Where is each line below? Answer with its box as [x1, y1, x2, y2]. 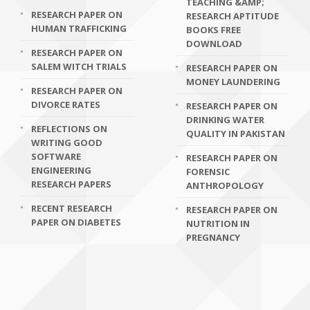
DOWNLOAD [186, 37, 242, 50]
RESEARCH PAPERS [31, 178, 111, 190]
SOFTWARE [31, 150, 81, 163]
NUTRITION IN [186, 217, 250, 230]
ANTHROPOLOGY [186, 179, 264, 192]
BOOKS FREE [186, 24, 241, 36]
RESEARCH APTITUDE [186, 10, 279, 22]
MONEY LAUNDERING [186, 75, 280, 88]
